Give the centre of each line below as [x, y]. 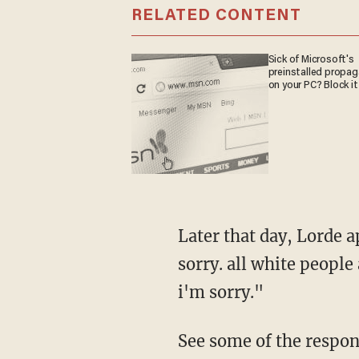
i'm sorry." [220, 292]
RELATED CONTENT [216, 16]
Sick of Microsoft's [311, 60]
